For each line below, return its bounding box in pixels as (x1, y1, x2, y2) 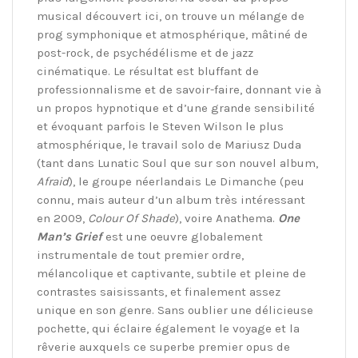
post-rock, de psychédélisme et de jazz (37, 46, 253, 61)
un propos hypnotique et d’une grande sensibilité (37, 101, 315, 116)
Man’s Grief (37, 229, 102, 245)
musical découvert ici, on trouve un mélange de (37, 9, 304, 24)
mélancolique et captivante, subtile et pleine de (37, 266, 306, 281)
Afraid (37, 174, 69, 189)
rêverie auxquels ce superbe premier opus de (37, 340, 290, 355)
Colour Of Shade (88, 211, 175, 226)
